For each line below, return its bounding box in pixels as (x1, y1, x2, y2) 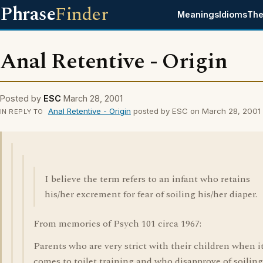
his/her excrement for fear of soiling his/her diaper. (45, 187, 257, 201)
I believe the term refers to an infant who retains (45, 172, 250, 186)
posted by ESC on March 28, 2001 (130, 106, 261, 116)
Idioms (219, 9, 248, 19)
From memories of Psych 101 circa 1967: (33, 217, 201, 231)
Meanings (177, 9, 220, 19)
